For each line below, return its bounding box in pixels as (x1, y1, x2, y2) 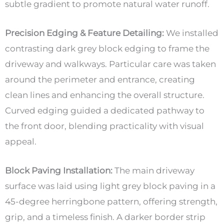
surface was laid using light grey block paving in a (5, 181, 215, 191)
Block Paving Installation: (5, 165, 112, 176)
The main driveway (112, 165, 194, 176)
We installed (164, 27, 218, 38)
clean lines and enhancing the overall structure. (5, 89, 204, 100)
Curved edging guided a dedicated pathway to (5, 105, 204, 115)
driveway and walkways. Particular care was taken (5, 58, 216, 69)
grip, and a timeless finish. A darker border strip (5, 212, 205, 222)
